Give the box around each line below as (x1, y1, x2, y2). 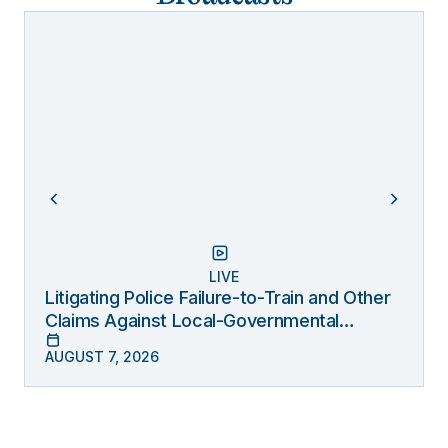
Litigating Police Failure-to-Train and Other (45, 287, 392, 308)
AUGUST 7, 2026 (45, 348, 159, 365)
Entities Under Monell (45, 333, 218, 354)
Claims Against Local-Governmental (45, 310, 340, 331)
